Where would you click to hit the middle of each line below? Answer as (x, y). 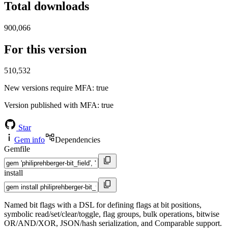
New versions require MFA (48, 88)
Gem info (30, 140)
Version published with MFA (51, 105)
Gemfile (17, 149)
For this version (45, 49)
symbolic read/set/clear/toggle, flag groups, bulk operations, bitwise (112, 214)
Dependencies (78, 140)
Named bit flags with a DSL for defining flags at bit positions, (103, 205)
